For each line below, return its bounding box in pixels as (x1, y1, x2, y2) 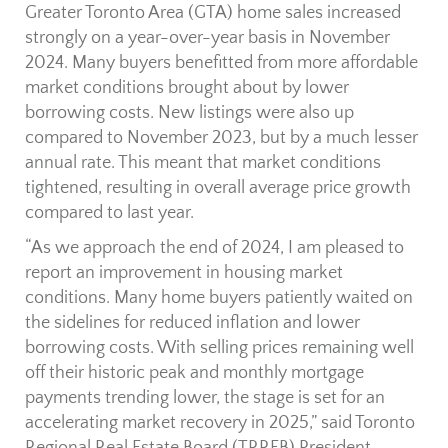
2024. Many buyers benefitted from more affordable (25, 53, 418, 74)
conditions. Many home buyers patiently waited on (25, 288, 413, 309)
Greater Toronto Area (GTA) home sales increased (25, 3, 401, 24)
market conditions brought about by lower (25, 78, 349, 99)
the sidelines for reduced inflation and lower (25, 313, 360, 334)
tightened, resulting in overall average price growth (25, 178, 411, 199)
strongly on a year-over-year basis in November (25, 28, 390, 49)
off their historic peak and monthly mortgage (25, 363, 364, 384)
